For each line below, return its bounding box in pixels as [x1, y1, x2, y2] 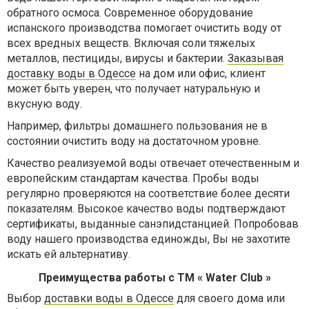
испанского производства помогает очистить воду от [7, 21, 281, 34]
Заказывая [228, 52, 283, 65]
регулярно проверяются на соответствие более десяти [7, 187, 290, 200]
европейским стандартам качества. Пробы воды [7, 172, 259, 185]
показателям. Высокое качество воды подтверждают [7, 202, 286, 215]
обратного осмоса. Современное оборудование [7, 6, 253, 19]
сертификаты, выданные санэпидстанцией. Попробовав [7, 217, 299, 230]
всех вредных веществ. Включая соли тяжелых [7, 37, 255, 50]
